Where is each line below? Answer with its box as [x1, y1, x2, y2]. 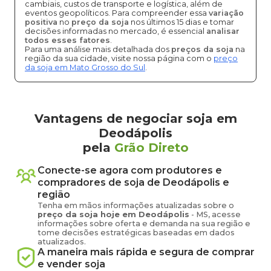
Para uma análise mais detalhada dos [25, 45, 171, 54]
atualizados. [38, 237, 86, 246]
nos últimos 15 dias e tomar [129, 18, 234, 27]
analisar [206, 27, 240, 36]
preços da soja [171, 45, 233, 54]
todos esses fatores [25, 36, 110, 45]
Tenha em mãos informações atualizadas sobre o [38, 201, 234, 210]
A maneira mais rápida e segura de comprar [38, 246, 255, 258]
